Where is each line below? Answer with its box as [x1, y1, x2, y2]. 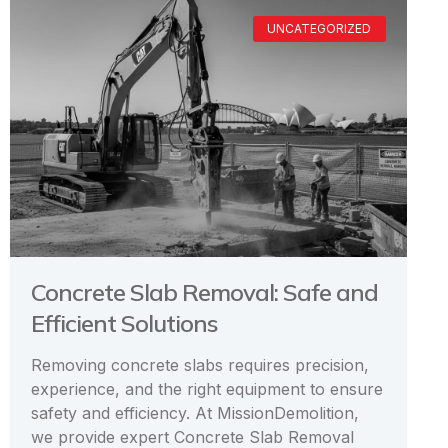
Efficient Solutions [31, 307, 218, 338]
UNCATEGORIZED [267, 21, 372, 37]
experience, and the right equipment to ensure [31, 378, 383, 399]
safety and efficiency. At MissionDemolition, [31, 402, 359, 423]
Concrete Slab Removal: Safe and [31, 276, 378, 307]
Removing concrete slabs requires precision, [31, 354, 369, 375]
